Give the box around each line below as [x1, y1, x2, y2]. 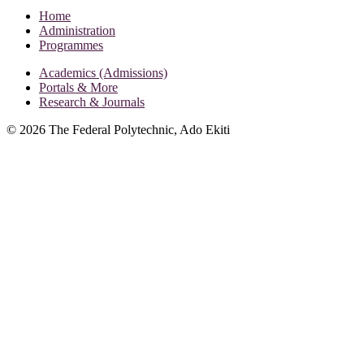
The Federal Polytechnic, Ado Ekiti [49, 122, 230, 136]
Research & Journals [39, 94, 145, 109]
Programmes [39, 37, 103, 52]
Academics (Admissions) [39, 65, 167, 80]
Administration [39, 23, 115, 37]
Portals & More [39, 80, 118, 94]
